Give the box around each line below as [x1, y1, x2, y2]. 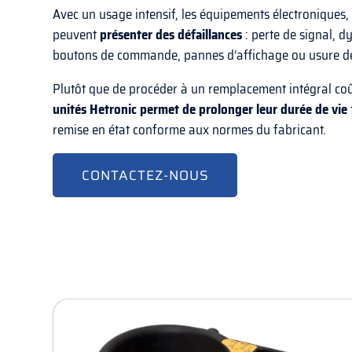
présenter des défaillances [100, 24, 243, 45]
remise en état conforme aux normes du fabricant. [53, 119, 327, 140]
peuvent [53, 24, 101, 45]
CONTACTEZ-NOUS [81, 164, 209, 185]
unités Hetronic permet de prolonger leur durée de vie [53, 98, 348, 119]
